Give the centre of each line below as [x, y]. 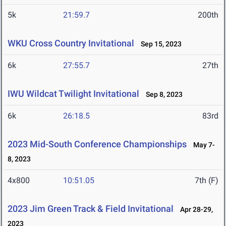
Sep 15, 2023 [159, 44]
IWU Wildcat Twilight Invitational [73, 94]
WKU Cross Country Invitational [71, 43]
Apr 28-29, [194, 210]
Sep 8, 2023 [162, 95]
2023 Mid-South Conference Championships [97, 144]
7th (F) [207, 181]
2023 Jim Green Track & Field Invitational [91, 209]
